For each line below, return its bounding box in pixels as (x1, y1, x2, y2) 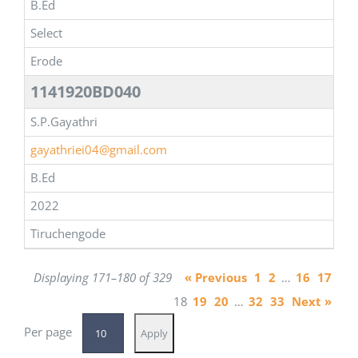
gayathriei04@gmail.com (30, 141, 167, 158)
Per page (23, 324, 72, 340)
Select (30, 25, 62, 42)
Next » (292, 293, 332, 310)
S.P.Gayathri (30, 113, 97, 130)
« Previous (185, 269, 248, 286)
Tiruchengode (30, 225, 105, 242)
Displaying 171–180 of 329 (34, 269, 173, 286)
